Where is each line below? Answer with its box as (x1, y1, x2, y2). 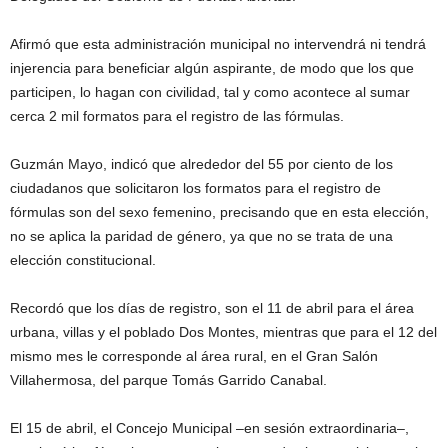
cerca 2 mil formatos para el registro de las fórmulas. (10, 108, 344, 124)
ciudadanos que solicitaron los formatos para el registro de (10, 180, 381, 196)
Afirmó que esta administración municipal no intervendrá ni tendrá (10, 36, 426, 52)
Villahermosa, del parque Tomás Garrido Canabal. (10, 372, 327, 388)
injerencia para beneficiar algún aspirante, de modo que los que (10, 60, 414, 76)
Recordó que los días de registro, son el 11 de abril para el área (10, 300, 414, 316)
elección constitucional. (10, 252, 156, 268)
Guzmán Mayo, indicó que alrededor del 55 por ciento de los (10, 156, 393, 172)
